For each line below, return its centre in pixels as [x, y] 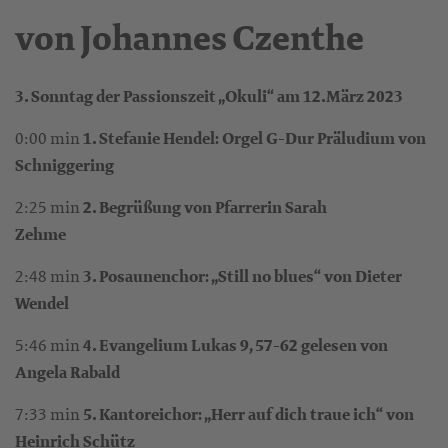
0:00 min [49, 137]
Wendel [57, 303]
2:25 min [49, 206]
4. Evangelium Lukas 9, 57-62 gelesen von [235, 345]
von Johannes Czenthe [189, 39]
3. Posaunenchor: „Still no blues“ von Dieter [242, 276]
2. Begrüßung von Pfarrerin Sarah [205, 207]
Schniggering [64, 165]
